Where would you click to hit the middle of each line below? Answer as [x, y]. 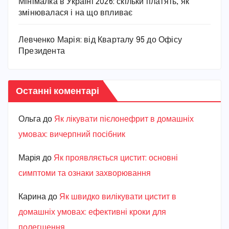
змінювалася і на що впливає [76, 13]
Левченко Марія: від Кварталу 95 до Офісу [100, 40]
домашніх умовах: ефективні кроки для [92, 212]
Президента [42, 51]
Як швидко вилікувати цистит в [118, 197]
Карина [32, 197]
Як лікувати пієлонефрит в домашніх [124, 119]
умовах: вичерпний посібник [72, 134]
